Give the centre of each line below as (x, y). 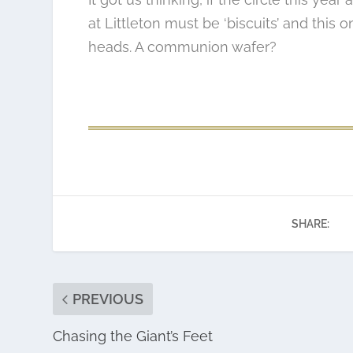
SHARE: (310, 224)
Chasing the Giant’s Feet (133, 336)
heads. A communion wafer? (182, 46)
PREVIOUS (108, 299)
